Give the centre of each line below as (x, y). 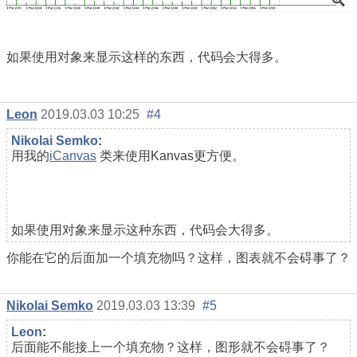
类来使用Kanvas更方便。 (171, 155)
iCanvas (73, 155)
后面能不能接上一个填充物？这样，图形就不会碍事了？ (171, 347)
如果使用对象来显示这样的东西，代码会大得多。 (147, 57)
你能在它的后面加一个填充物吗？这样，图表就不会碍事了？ (178, 257)
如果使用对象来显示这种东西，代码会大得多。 (145, 229)
